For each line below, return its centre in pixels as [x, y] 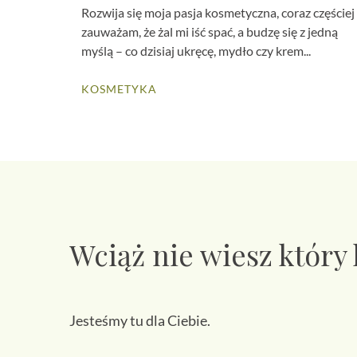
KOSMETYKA [119, 89]
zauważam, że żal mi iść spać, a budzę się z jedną [210, 32]
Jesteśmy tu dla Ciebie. [140, 321]
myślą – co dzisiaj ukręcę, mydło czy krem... [196, 51]
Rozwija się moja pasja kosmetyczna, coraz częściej [218, 13]
